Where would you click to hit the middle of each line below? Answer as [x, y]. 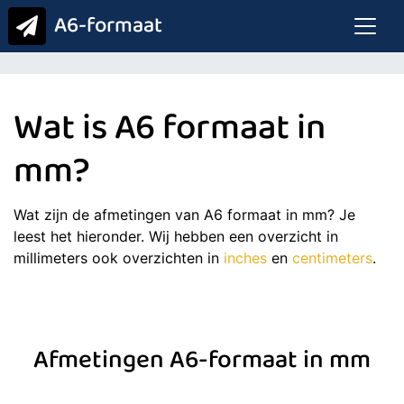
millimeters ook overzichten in [119, 258]
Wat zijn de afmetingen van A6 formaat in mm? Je [184, 215]
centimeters [332, 258]
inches [245, 258]
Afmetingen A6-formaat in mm [202, 363]
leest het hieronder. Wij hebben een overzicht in [176, 236]
